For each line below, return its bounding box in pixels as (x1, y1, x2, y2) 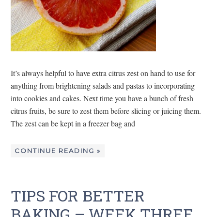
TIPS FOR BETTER (11, 185, 145, 206)
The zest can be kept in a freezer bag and (11, 118, 136, 128)
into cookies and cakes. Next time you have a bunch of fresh (11, 93, 194, 103)
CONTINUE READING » (15, 146, 101, 155)
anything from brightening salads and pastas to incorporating (11, 80, 195, 91)
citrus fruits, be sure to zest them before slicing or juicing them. (11, 105, 201, 116)
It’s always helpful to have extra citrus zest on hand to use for (11, 67, 196, 78)
